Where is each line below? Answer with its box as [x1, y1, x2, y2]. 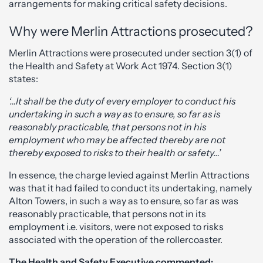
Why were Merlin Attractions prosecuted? [9, 23, 252, 39]
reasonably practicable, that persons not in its [9, 208, 206, 220]
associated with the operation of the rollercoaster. [9, 234, 222, 245]
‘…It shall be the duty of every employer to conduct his [9, 95, 235, 107]
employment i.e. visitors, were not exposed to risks [9, 221, 224, 232]
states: [9, 73, 38, 85]
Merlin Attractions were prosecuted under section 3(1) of [9, 47, 252, 59]
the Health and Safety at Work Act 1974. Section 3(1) [9, 60, 232, 72]
